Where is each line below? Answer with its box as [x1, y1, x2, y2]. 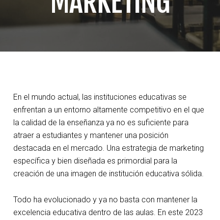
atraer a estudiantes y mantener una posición [13, 131, 168, 140]
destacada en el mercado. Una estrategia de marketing [13, 143, 204, 153]
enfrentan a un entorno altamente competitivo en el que [13, 105, 204, 114]
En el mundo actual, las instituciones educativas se [13, 92, 187, 102]
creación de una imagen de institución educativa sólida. [13, 169, 204, 178]
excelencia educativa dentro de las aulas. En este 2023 [13, 208, 203, 217]
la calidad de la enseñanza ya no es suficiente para [13, 118, 189, 127]
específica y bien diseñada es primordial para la [13, 156, 177, 165]
